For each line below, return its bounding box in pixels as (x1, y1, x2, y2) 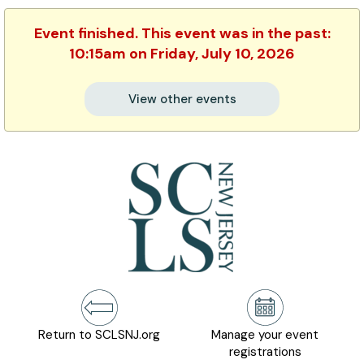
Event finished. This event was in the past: (33, 24, 331, 43)
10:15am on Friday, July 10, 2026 (69, 44, 295, 63)
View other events (128, 91, 236, 107)
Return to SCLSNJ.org (38, 327, 160, 343)
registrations (228, 344, 301, 360)
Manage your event (211, 327, 318, 343)
